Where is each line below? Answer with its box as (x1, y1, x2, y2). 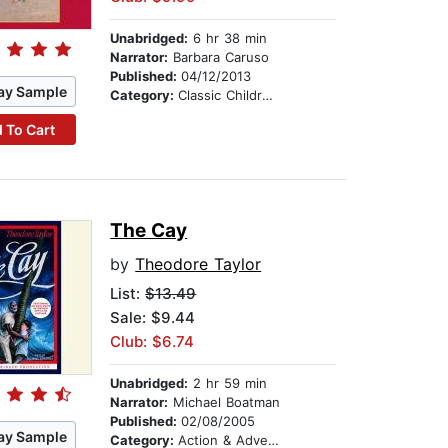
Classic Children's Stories (178, 87, 263, 104)
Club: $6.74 (110, 332, 195, 352)
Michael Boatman (168, 394, 281, 411)
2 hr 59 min (188, 375, 268, 392)
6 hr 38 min (188, 30, 268, 47)
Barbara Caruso (168, 49, 270, 66)
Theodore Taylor (135, 254, 262, 275)
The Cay (110, 219, 188, 243)
